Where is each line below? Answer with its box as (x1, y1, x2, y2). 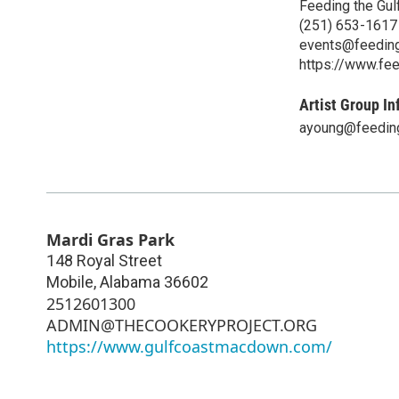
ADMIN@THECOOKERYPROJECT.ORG (46, 313, 317, 336)
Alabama (100, 272, 160, 291)
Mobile (46, 272, 94, 291)
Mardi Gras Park (46, 228, 175, 250)
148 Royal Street (46, 250, 162, 270)
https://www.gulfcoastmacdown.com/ (46, 335, 332, 357)
